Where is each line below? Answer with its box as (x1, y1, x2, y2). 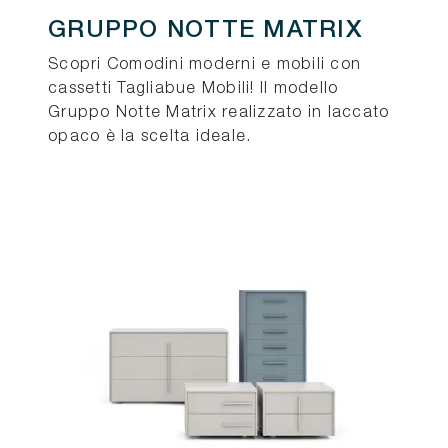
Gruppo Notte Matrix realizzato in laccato (48, 106, 390, 121)
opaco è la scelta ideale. (48, 130, 252, 145)
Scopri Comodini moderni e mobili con (48, 58, 361, 73)
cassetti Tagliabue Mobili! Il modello (48, 82, 339, 97)
